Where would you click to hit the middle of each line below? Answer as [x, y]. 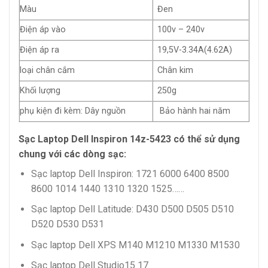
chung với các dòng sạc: [72, 154]
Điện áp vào [43, 29]
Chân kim [176, 70]
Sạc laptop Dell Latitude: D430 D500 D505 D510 [132, 209]
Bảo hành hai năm [194, 111]
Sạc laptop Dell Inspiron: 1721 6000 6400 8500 [130, 173]
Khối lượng [40, 90]
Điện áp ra [39, 50]
